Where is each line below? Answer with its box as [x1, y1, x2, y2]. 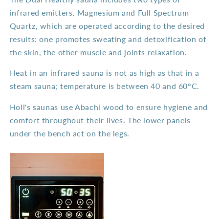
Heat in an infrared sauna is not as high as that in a [9, 68, 199, 78]
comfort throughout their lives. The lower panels [9, 115, 191, 125]
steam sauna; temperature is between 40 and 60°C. [9, 81, 199, 91]
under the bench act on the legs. [9, 129, 130, 138]
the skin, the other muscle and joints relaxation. [9, 47, 187, 57]
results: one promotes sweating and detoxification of [9, 34, 207, 44]
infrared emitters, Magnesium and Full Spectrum [9, 7, 189, 17]
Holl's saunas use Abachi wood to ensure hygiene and [9, 102, 208, 112]
